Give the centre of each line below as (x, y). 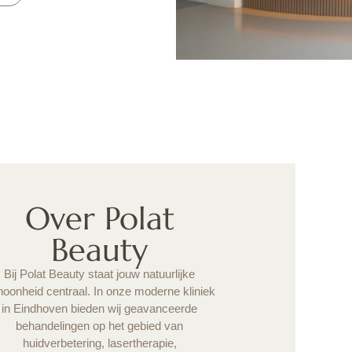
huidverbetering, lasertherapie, (99, 343)
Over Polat (99, 219)
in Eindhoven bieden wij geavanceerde (100, 309)
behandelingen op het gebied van (100, 326)
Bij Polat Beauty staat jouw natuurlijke (100, 274)
